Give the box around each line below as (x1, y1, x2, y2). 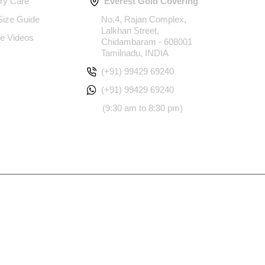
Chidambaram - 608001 (101, 37, 193, 47)
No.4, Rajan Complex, (101, 14, 187, 25)
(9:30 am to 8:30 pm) (102, 103, 183, 114)
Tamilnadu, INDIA (101, 48, 169, 59)
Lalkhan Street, (101, 25, 160, 36)
